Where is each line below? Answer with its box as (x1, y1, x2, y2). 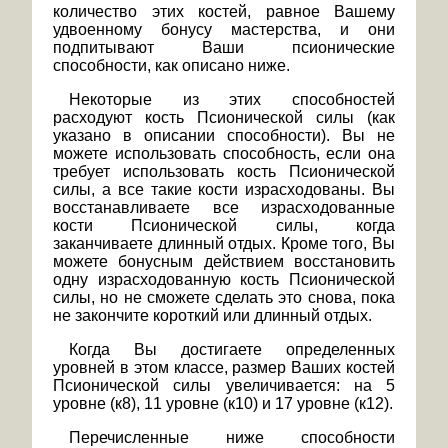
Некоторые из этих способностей (69, 91, 395, 109)
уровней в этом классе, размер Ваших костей (53, 359, 395, 377)
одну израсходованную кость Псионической (53, 271, 395, 289)
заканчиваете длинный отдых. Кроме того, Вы (53, 235, 395, 253)
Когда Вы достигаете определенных (69, 341, 395, 359)
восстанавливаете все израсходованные (53, 199, 395, 217)
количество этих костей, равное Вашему (53, 3, 395, 21)
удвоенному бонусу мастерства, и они (53, 21, 395, 39)
